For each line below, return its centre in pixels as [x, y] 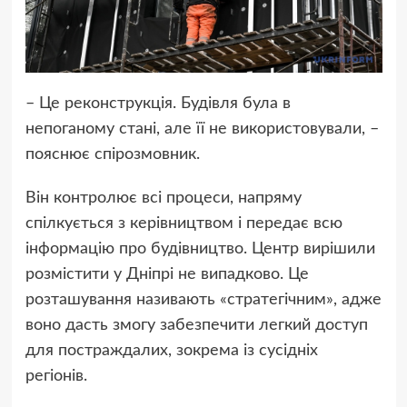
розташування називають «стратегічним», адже [203, 300]
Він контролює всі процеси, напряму [163, 199]
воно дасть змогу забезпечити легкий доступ [196, 326]
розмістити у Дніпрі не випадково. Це [167, 275]
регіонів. [56, 377]
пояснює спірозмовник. [112, 155]
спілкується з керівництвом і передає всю [184, 224]
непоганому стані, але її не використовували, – [202, 129]
